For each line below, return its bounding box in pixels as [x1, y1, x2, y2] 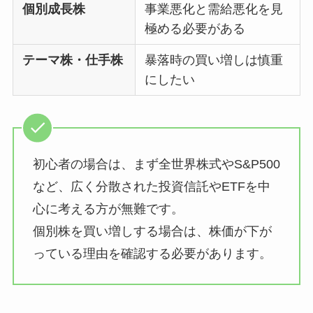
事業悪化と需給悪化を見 [145, 1, 284, 16]
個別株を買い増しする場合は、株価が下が [32, 224, 272, 239]
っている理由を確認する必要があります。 [32, 247, 272, 261]
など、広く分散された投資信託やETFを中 [32, 180, 270, 194]
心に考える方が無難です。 [32, 202, 184, 217]
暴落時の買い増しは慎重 [145, 52, 284, 67]
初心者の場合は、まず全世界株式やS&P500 [32, 157, 280, 172]
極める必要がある [145, 21, 246, 36]
